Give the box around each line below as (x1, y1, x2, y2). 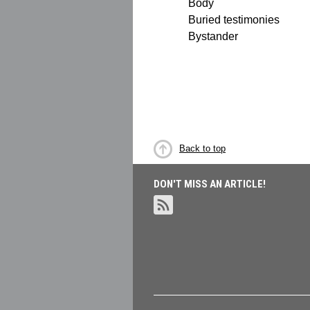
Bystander (188, 30, 238, 42)
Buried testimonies (188, 14, 280, 26)
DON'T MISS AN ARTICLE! (154, 178, 266, 190)
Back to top (179, 143, 226, 154)
